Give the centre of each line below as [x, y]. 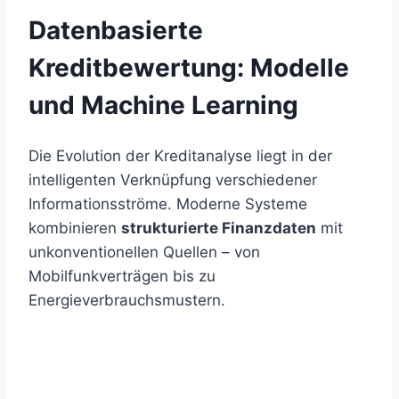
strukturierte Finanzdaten [219, 228]
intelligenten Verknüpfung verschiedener [173, 180]
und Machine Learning [163, 105]
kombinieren [75, 228]
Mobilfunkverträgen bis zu [122, 277]
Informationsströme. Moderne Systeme [168, 204]
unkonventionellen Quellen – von [144, 252]
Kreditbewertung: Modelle [189, 67]
